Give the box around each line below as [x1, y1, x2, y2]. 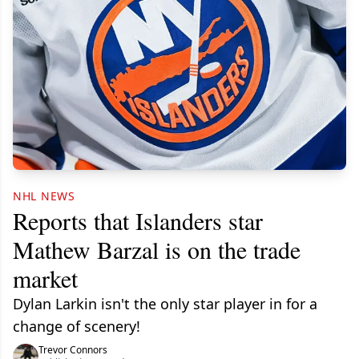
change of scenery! [13, 316, 140, 336]
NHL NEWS [13, 188, 75, 204]
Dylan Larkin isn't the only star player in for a [13, 293, 317, 313]
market [13, 261, 78, 294]
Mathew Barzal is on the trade [13, 232, 301, 265]
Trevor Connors [38, 342, 107, 357]
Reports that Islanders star [13, 204, 263, 236]
